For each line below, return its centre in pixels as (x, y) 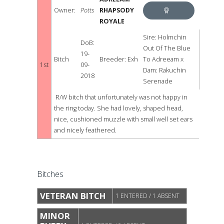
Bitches (50, 174)
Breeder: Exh (119, 59)
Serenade (158, 81)
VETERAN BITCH (73, 195)
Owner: (65, 10)
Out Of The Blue (167, 48)
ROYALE (112, 21)
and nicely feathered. (85, 130)
